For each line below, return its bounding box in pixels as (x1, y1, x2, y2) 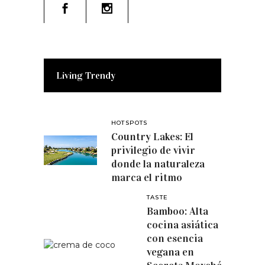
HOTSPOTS (111, 119, 148, 127)
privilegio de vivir (111, 144, 195, 157)
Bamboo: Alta (147, 205, 208, 218)
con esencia (147, 232, 203, 245)
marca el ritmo (111, 171, 182, 185)
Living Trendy (56, 70, 115, 82)
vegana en (147, 245, 194, 259)
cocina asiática (147, 218, 218, 232)
